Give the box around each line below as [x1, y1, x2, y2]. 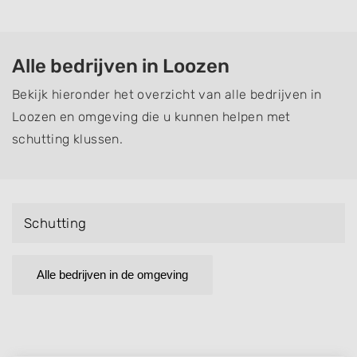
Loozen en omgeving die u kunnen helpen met [12, 109, 291, 124]
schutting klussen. [12, 131, 124, 147]
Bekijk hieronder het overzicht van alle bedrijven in [12, 87, 322, 102]
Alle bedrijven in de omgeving [37, 268, 188, 281]
